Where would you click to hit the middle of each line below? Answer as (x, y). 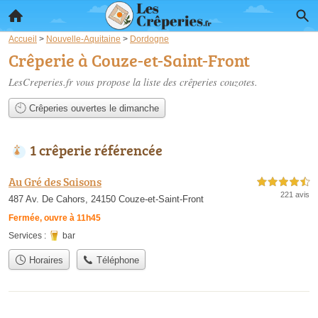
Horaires (44, 260)
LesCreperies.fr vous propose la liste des (94, 82)
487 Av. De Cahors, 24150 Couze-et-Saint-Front (106, 199)
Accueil (23, 39)
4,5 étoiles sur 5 (283, 182)
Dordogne (149, 39)
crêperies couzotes (217, 82)
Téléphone (117, 260)
